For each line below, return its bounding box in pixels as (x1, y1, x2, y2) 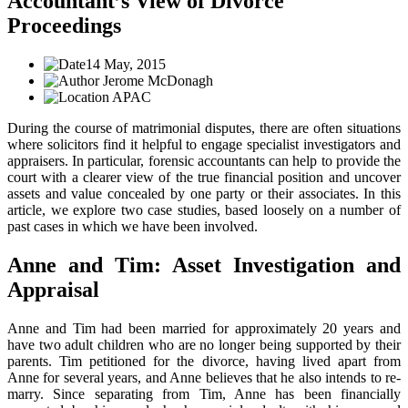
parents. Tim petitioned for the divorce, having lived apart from (7, 352, 401, 369)
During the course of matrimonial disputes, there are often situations (7, 119, 401, 136)
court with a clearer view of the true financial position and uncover (7, 168, 401, 185)
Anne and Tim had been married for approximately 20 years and (7, 320, 401, 336)
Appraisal (7, 277, 99, 301)
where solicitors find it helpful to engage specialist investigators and (7, 136, 401, 152)
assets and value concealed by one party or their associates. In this (7, 185, 401, 201)
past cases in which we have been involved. (7, 218, 258, 234)
